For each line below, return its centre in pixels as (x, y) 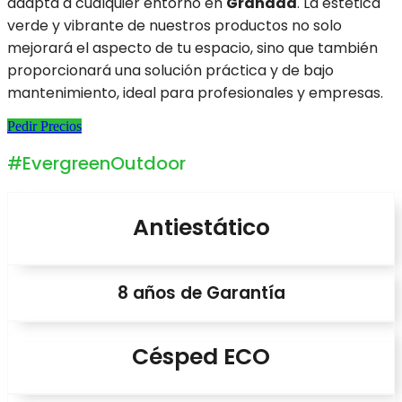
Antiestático (201, 228)
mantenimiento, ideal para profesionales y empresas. (195, 93)
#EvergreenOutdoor (96, 163)
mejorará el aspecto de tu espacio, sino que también (192, 48)
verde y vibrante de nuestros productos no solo (175, 26)
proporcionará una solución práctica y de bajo (170, 71)
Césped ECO (201, 357)
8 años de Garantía (201, 293)
